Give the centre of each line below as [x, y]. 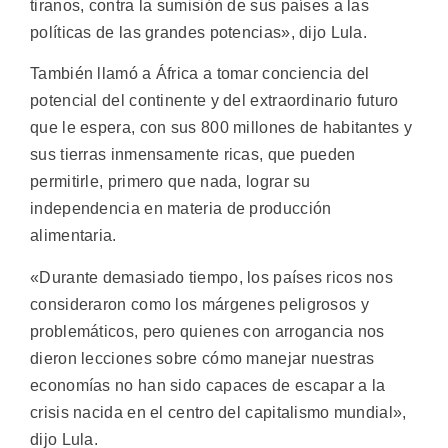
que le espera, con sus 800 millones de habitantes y [221, 128]
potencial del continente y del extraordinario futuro [214, 101]
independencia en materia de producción [181, 209]
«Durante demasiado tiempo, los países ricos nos [212, 277]
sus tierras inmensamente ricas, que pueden [193, 155]
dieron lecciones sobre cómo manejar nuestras [202, 358]
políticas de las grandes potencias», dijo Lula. [199, 32]
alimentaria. [73, 236]
